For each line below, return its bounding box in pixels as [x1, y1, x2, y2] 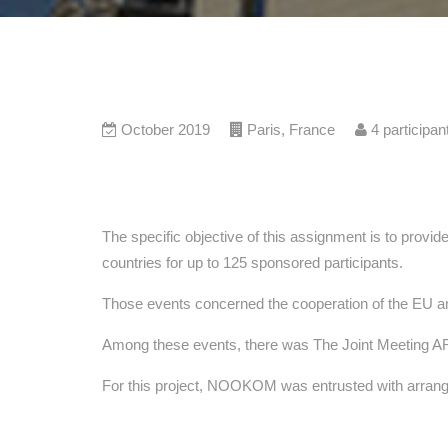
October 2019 [121, 121, 210, 138]
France [289, 121, 335, 138]
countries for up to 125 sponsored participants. [102, 254, 403, 271]
